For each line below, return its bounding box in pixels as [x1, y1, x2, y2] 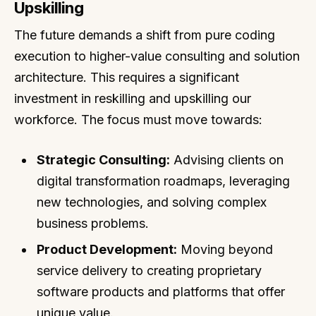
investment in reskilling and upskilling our [14, 90, 251, 106]
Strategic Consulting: [37, 152, 171, 167]
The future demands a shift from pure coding [14, 27, 275, 42]
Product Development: [37, 241, 178, 257]
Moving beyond [177, 241, 274, 257]
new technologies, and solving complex [37, 194, 267, 209]
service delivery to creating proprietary [37, 262, 262, 278]
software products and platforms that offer [37, 284, 286, 299]
